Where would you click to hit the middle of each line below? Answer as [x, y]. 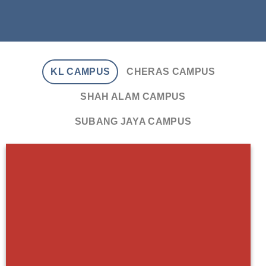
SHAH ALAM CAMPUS [133, 96]
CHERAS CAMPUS [171, 72]
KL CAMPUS [80, 72]
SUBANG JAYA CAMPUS [133, 121]
